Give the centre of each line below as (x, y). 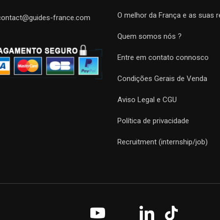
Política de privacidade (153, 121)
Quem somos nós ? (150, 36)
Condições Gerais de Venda (162, 79)
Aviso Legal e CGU (147, 100)
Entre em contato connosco (163, 57)
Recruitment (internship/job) (163, 142)
